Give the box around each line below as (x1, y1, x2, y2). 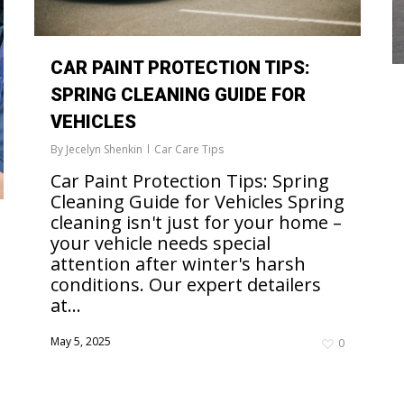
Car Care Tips (154, 142, 224, 158)
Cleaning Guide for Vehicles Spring (50, 189, 344, 215)
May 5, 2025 (50, 334, 111, 350)
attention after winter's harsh (50, 252, 306, 277)
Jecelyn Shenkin (66, 142, 142, 158)
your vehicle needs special (50, 231, 271, 256)
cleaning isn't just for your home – (50, 210, 342, 235)
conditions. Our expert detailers (50, 272, 321, 298)
